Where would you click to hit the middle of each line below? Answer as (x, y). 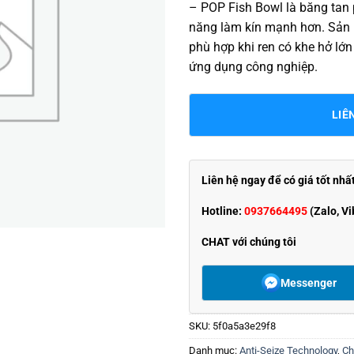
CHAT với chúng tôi (249, 241)
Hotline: (223, 211)
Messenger (308, 282)
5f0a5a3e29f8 (244, 326)
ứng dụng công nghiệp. (253, 66)
